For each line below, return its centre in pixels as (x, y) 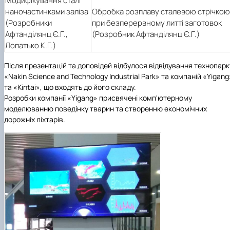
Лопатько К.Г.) (31, 45)
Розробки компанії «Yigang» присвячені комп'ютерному (98, 98)
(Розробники (28, 23)
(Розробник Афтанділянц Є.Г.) (146, 34)
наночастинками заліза (47, 11)
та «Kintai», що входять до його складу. (70, 87)
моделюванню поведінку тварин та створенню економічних (106, 108)
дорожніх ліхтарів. (35, 119)
